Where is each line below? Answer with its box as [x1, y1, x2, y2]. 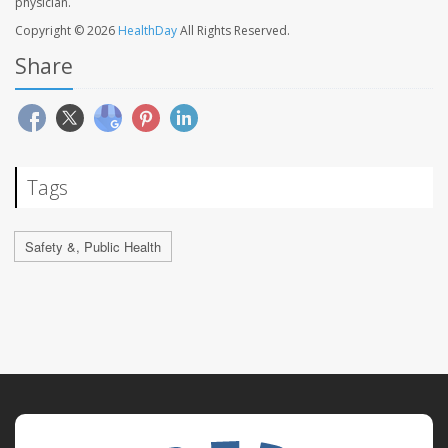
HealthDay [118, 21, 177, 39]
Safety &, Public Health [25, 236, 161, 256]
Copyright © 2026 [15, 21, 118, 39]
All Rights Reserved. [177, 21, 290, 39]
